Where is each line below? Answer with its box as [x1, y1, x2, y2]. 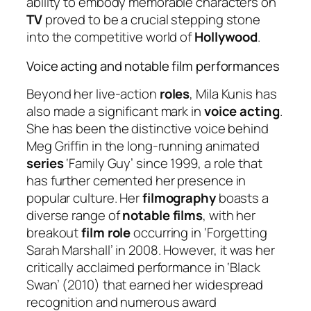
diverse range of [26, 206, 123, 225]
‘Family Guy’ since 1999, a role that [63, 154, 262, 173]
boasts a [215, 189, 269, 208]
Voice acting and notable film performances [26, 56, 280, 75]
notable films [122, 206, 203, 225]
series [26, 154, 64, 173]
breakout [26, 224, 82, 242]
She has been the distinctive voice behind [26, 119, 269, 138]
